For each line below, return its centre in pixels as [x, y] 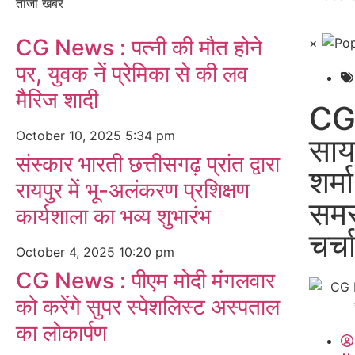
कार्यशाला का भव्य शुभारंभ [113, 216]
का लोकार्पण [61, 333]
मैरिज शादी [57, 100]
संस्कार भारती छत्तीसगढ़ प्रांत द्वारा [148, 164]
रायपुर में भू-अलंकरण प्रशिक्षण [133, 190]
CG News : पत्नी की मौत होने [139, 48]
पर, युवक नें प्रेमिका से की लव [132, 74]
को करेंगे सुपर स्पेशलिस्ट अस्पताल [148, 307]
